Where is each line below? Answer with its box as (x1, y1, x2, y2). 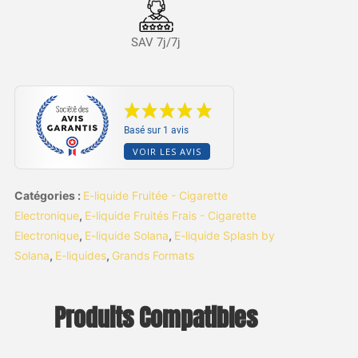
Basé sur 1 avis (124, 124, 189, 136)
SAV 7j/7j (131, 34, 181, 50)
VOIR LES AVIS (133, 145, 202, 157)
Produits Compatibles (54, 300, 258, 336)
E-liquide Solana (84, 228, 169, 242)
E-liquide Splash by (173, 228, 275, 242)
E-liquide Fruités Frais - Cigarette (84, 208, 257, 222)
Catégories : (14, 188, 83, 202)
